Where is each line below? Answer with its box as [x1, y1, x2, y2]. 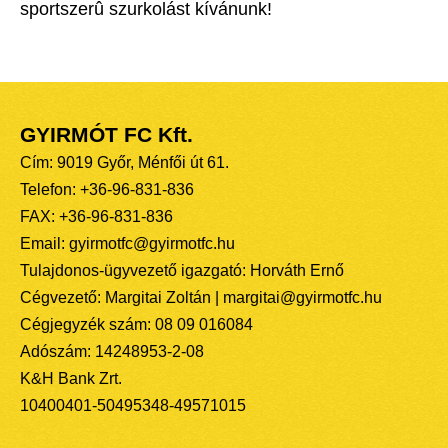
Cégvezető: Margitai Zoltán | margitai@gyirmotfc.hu [20, 289, 382, 307]
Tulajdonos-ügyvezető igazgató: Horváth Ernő [20, 262, 344, 280]
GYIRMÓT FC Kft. [20, 123, 193, 148]
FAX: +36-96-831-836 [20, 208, 173, 226]
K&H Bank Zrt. [20, 370, 122, 388]
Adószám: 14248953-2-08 [20, 343, 204, 361]
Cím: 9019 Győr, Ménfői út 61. [20, 154, 229, 172]
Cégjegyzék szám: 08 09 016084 [20, 316, 253, 334]
